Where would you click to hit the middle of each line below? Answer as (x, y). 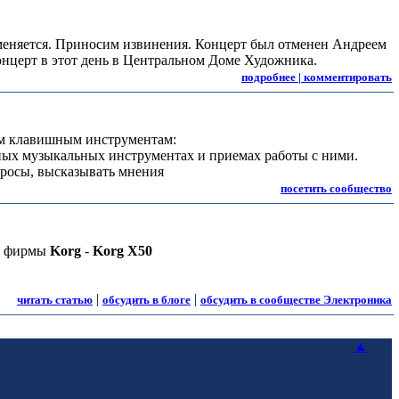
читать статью (55, 300)
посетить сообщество (336, 188)
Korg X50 (122, 251)
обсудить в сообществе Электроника (296, 300)
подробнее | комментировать (317, 77)
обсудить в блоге (147, 300)
